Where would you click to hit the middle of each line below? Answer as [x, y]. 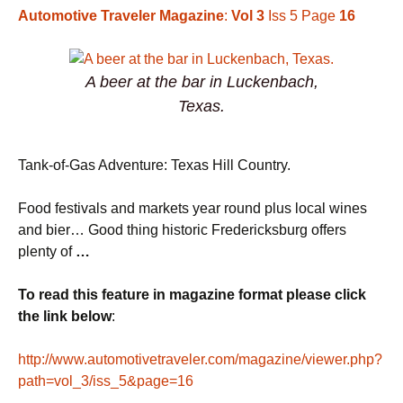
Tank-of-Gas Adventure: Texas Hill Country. [154, 165]
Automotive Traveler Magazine [121, 16]
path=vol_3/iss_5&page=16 [106, 381]
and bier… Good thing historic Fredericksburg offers [182, 230]
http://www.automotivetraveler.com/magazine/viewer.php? [200, 359]
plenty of [47, 251]
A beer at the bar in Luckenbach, [201, 82]
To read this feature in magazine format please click [192, 295]
